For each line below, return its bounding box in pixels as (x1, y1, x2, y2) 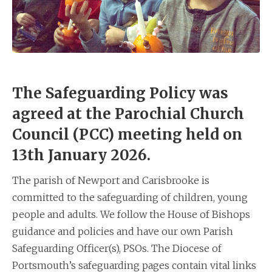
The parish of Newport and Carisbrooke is (12, 174, 209, 186)
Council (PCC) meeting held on (12, 124, 242, 144)
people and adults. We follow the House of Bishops (12, 208, 250, 220)
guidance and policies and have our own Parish (12, 225, 233, 237)
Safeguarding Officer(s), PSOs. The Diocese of (12, 242, 222, 254)
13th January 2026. (12, 145, 151, 165)
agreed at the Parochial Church (12, 104, 244, 123)
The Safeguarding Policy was (12, 83, 228, 103)
